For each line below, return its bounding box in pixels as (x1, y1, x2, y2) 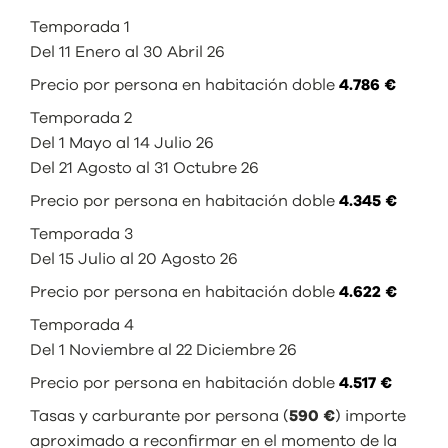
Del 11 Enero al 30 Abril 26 (30, 44, 225, 61)
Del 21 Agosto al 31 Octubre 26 (30, 160, 259, 177)
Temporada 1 (30, 19, 130, 36)
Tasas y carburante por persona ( (30, 408, 289, 425)
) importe (335, 408, 406, 425)
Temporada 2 (30, 110, 132, 127)
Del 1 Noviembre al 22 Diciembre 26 (30, 342, 297, 359)
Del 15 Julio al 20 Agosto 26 (30, 251, 238, 268)
